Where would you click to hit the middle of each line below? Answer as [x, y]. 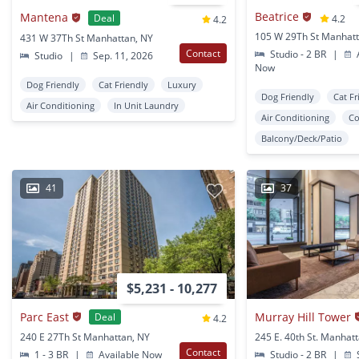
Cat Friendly [123, 84]
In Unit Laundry [146, 105]
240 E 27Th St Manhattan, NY [85, 337]
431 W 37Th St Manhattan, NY [87, 38]
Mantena [44, 17]
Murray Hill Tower [303, 317]
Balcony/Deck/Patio [302, 138]
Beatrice [277, 16]
